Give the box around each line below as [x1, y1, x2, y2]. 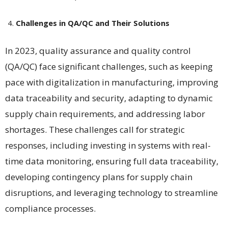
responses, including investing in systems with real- [5, 139, 211, 151]
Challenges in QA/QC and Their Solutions [16, 17, 169, 28]
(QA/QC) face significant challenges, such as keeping [5, 60, 213, 72]
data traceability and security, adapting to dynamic [5, 92, 213, 104]
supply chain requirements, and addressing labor [5, 107, 205, 120]
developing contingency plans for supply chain [5, 170, 192, 183]
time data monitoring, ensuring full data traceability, [5, 155, 218, 167]
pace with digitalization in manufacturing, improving [5, 76, 218, 88]
